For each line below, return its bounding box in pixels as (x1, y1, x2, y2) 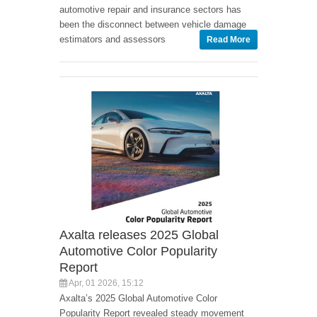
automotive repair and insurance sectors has (59, 4, 241, 16)
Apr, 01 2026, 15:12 (67, 277, 144, 288)
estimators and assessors (59, 34, 166, 45)
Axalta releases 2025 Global (59, 227, 219, 242)
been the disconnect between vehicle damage (59, 19, 246, 30)
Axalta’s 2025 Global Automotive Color (59, 292, 217, 304)
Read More (207, 35, 250, 45)
